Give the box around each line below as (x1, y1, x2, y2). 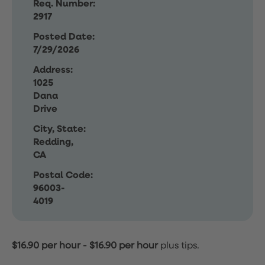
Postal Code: (33, 171, 93, 180)
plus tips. (160, 241, 199, 251)
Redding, (33, 138, 73, 147)
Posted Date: (33, 33, 95, 42)
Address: (33, 66, 73, 75)
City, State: (33, 125, 86, 134)
